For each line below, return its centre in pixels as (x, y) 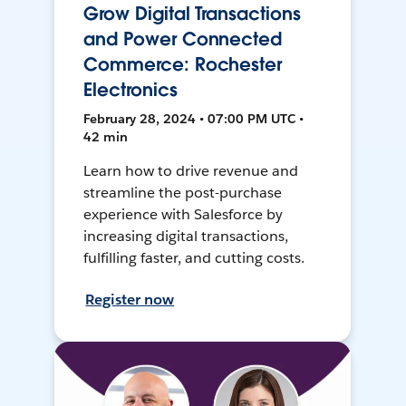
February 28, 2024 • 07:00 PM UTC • (194, 119)
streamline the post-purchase (183, 193)
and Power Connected (183, 39)
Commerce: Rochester (183, 65)
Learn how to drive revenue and (191, 171)
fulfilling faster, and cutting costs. (194, 258)
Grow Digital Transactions (192, 14)
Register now (130, 300)
